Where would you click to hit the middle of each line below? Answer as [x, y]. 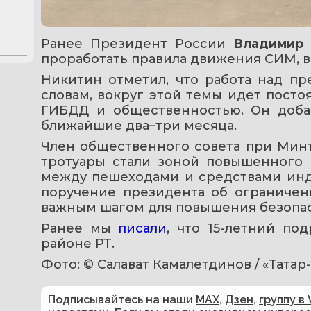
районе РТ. [78, 243]
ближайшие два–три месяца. [139, 125]
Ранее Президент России [137, 43]
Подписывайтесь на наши [122, 299]
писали [143, 228]
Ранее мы [80, 228]
